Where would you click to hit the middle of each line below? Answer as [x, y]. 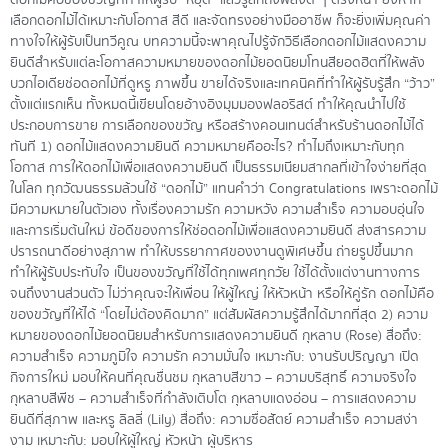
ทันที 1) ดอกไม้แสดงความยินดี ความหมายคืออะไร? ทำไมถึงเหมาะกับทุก [207, 147]
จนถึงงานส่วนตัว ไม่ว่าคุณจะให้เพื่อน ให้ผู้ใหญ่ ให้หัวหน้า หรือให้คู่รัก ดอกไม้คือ [222, 294]
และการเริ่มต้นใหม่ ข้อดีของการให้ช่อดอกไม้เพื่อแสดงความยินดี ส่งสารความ [218, 231]
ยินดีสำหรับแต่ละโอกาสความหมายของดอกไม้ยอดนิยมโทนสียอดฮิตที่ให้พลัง [217, 63]
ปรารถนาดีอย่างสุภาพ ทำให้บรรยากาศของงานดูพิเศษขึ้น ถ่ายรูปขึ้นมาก [211, 252]
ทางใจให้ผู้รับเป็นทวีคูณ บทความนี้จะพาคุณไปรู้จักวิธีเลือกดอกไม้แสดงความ [218, 42]
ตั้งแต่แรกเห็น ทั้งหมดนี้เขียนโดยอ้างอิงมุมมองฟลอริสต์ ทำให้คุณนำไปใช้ [208, 105]
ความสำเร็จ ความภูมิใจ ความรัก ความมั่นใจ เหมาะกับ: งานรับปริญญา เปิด [214, 357]
